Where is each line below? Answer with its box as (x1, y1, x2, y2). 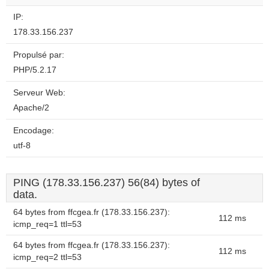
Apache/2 (13, 103, 49, 112)
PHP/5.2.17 (13, 65, 56, 74)
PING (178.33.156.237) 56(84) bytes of (13, 177, 200, 189)
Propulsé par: (13, 50, 64, 59)
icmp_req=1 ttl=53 (13, 220, 82, 229)
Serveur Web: (13, 88, 65, 97)
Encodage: (13, 126, 54, 135)
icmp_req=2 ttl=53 (13, 253, 82, 262)
